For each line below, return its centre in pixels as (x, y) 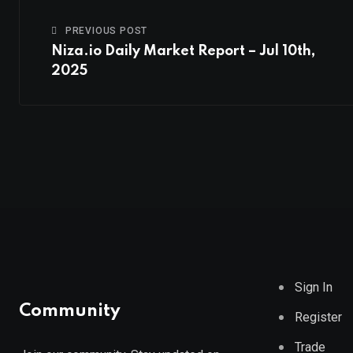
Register (318, 318)
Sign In (314, 288)
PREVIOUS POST (106, 31)
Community (70, 312)
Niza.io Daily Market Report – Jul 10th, (183, 52)
